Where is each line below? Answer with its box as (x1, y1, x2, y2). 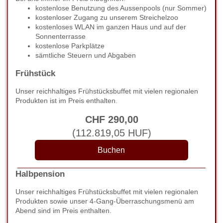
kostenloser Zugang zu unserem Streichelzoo (35, 13, 178, 21)
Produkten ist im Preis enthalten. (15, 97, 117, 105)
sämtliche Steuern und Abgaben (35, 51, 136, 59)
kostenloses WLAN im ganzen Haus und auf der (35, 23, 186, 31)
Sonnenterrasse (35, 32, 86, 40)
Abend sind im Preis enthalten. (15, 207, 111, 215)
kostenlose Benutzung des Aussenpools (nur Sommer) (35, 4, 207, 12)
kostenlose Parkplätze (35, 42, 105, 50)
